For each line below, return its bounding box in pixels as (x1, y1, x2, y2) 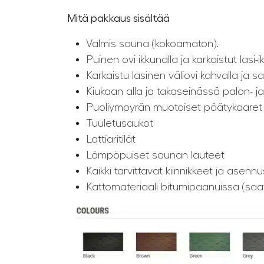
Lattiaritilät (86, 134, 136, 145)
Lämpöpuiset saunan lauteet (86, 150, 225, 161)
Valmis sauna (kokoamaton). (86, 38, 219, 49)
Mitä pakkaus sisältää (67, 13, 170, 24)
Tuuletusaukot (86, 118, 153, 129)
